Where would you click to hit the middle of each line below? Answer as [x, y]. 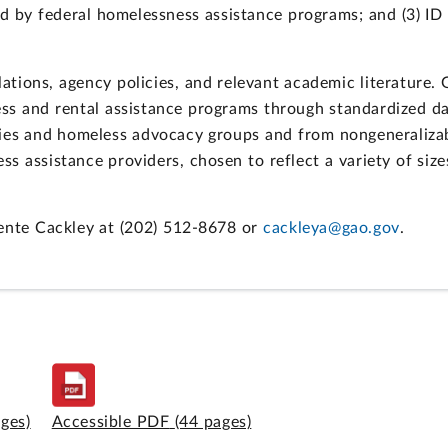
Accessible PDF [110, 421]
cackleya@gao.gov [331, 228]
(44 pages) [213, 421]
